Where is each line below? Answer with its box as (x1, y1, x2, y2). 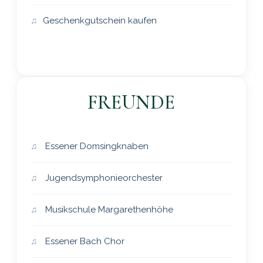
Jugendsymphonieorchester (42, 172, 163, 183)
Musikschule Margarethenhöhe (42, 204, 173, 215)
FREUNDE (87, 90, 176, 114)
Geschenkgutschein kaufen (42, 15, 157, 26)
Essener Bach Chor (42, 235, 124, 247)
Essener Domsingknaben (42, 140, 149, 151)
